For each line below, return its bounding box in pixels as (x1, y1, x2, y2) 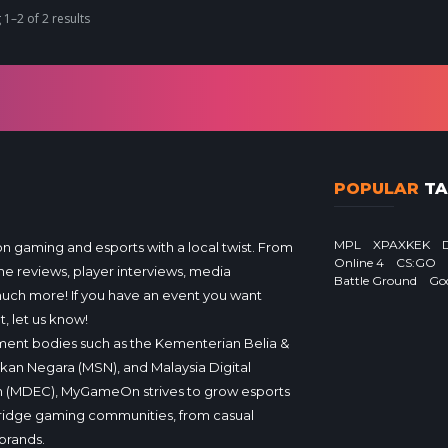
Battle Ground (334, 273, 417, 289)
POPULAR (334, 179, 419, 199)
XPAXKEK (373, 237, 430, 253)
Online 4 (334, 255, 384, 271)
